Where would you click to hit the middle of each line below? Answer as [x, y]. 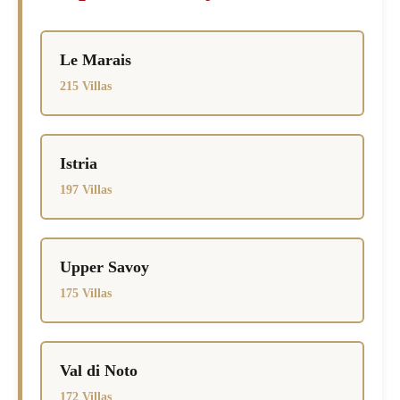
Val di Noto [99, 371]
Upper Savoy [105, 267]
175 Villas [86, 294]
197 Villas [86, 190]
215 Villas [86, 87]
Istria [79, 164]
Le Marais [96, 60]
